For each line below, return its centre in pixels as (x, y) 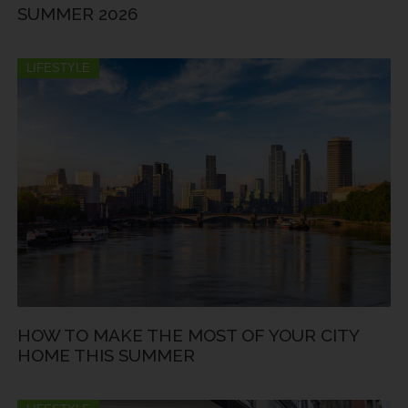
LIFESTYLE (58, 67)
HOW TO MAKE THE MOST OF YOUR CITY (188, 336)
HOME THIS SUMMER (106, 356)
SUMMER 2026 (78, 13)
